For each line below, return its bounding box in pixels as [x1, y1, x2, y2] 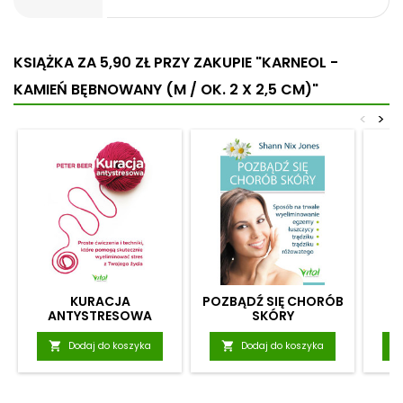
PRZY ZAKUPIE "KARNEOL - [150, 52, 338, 73]
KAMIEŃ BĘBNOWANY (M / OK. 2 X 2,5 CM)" [13, 79, 318, 100]
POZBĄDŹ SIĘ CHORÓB [201, 292, 344, 310]
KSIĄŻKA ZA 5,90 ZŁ [13, 52, 150, 73]
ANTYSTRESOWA [48, 307, 152, 325]
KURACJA [69, 292, 130, 310]
